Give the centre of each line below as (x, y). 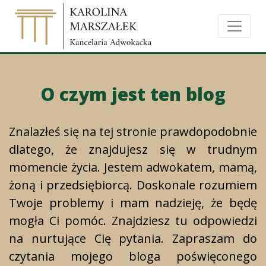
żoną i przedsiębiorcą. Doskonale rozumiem (133, 185)
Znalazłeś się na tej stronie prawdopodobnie (133, 132)
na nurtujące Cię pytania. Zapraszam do (133, 239)
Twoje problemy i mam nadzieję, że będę (133, 203)
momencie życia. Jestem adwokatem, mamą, (133, 167)
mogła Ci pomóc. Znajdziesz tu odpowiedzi (133, 221)
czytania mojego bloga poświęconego (133, 256)
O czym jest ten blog (133, 94)
